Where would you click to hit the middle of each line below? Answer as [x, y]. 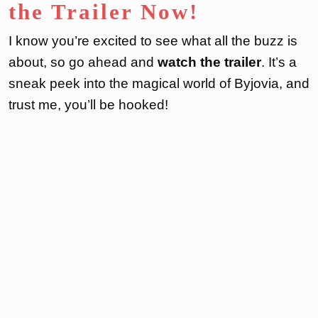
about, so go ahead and [83, 62]
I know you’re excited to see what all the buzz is [153, 40]
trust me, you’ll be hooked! [88, 104]
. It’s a [279, 62]
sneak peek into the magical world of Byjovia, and [159, 83]
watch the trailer [209, 62]
